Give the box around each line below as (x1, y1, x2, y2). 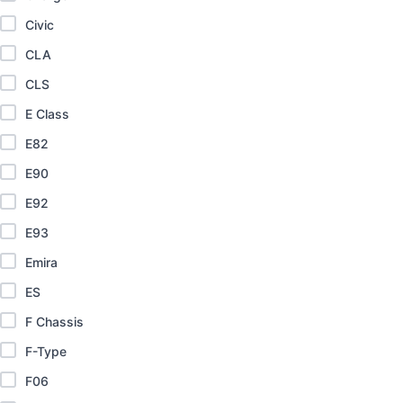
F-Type (25, 344, 67, 360)
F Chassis (25, 314, 84, 330)
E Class (25, 106, 69, 122)
